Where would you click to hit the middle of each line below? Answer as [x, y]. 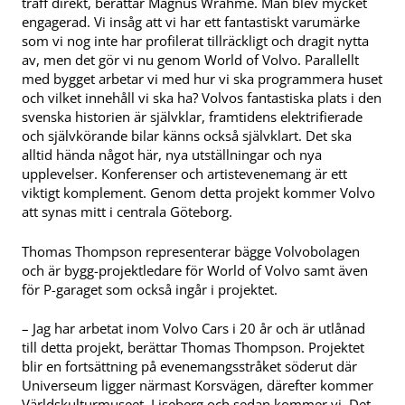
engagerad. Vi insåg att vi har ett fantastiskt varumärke [191, 21]
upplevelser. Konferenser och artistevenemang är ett [184, 173]
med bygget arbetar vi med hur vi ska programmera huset [202, 78]
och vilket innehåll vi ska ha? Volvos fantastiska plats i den [202, 97]
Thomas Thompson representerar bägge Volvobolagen [191, 251]
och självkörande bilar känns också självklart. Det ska [187, 135]
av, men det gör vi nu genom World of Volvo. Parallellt [190, 59]
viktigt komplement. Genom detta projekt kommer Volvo [198, 192]
